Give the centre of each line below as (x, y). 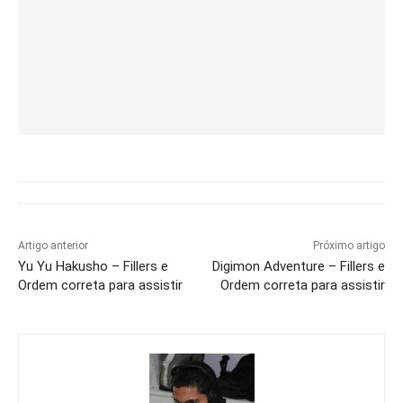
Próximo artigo (349, 246)
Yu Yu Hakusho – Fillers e (93, 267)
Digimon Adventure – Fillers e (298, 267)
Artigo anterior (53, 246)
